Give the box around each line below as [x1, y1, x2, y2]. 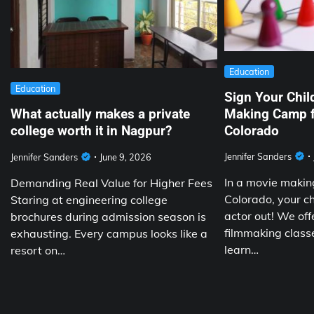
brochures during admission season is [11, 210, 206, 224]
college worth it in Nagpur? [11, 123, 172, 139]
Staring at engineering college [11, 193, 168, 207]
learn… [224, 243, 259, 257]
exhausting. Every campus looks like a [11, 226, 207, 241]
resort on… [11, 243, 65, 258]
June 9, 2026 [100, 151, 151, 163]
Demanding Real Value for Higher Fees [11, 176, 212, 191]
